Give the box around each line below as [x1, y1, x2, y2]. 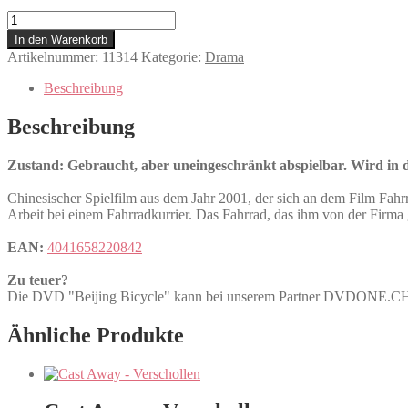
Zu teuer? [7, 271, 68, 288]
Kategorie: [141, 48, 205, 65]
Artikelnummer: [7, 48, 102, 65]
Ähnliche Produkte [7, 322, 184, 347]
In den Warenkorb [15, 32, 107, 46]
